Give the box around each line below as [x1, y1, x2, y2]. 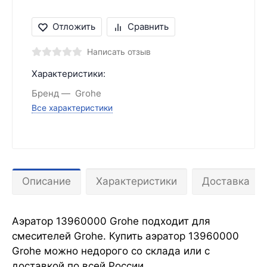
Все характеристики [32, 103, 113, 113]
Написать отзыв [87, 47, 151, 57]
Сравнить [128, 21, 169, 33]
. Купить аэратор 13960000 [103, 230, 239, 243]
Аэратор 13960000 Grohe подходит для [12, 215, 210, 228]
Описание [22, 175, 71, 188]
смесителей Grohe [12, 230, 103, 243]
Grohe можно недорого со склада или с [12, 245, 210, 257]
